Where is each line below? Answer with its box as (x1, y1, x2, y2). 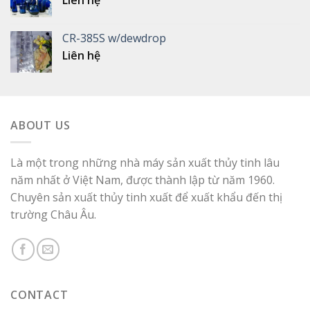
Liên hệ (62, 47, 100, 63)
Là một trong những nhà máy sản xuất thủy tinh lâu (10, 155, 280, 171)
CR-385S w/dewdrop (62, 30, 166, 46)
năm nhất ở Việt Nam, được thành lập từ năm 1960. (10, 172, 275, 188)
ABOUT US (10, 117, 71, 133)
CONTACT (10, 287, 69, 303)
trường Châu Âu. (10, 207, 96, 223)
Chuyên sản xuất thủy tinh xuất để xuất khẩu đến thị (10, 190, 282, 206)
